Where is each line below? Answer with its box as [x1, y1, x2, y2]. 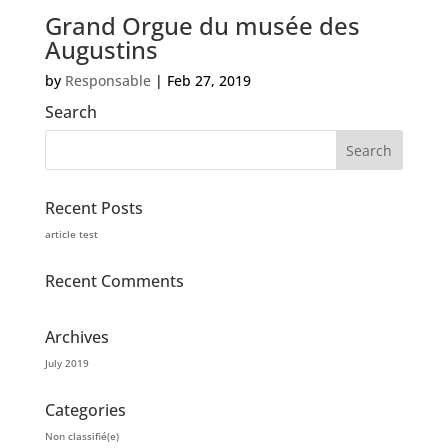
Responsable [64, 71, 151, 90]
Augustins [44, 33, 158, 66]
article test [44, 227, 98, 241]
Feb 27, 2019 [166, 71, 251, 90]
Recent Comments [44, 270, 184, 292]
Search [44, 101, 97, 123]
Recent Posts [44, 197, 143, 219]
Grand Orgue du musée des [44, 9, 360, 42]
